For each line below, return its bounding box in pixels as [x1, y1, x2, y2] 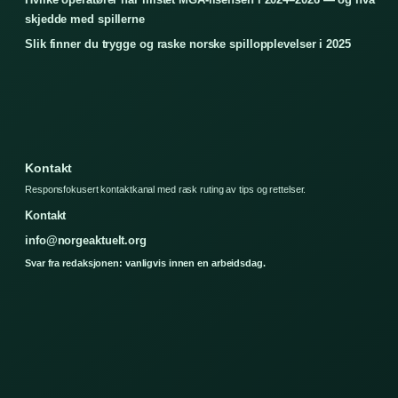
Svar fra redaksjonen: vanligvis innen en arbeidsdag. [25, 258, 266, 269]
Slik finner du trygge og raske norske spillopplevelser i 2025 [25, 37, 351, 52]
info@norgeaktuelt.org [25, 234, 147, 248]
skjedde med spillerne [25, 12, 145, 27]
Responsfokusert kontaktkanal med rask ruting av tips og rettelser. [25, 184, 306, 195]
